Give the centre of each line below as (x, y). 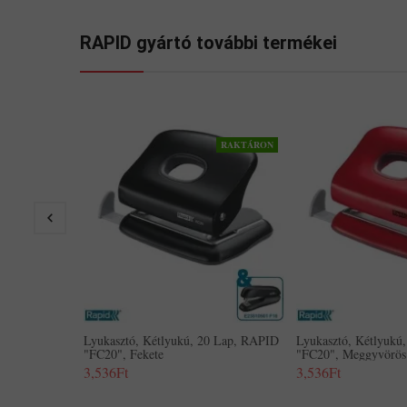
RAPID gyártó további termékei (208, 43)
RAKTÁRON (247, 144)
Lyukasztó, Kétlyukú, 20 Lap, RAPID (181, 340)
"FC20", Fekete (124, 354)
